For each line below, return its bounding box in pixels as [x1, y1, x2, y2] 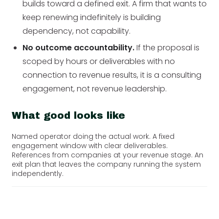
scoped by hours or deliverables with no [22, 55, 175, 67]
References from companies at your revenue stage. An [12, 150, 203, 160]
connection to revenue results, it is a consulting [22, 69, 202, 81]
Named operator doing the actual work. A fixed [12, 131, 175, 141]
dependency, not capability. [22, 25, 131, 37]
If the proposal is [134, 42, 200, 53]
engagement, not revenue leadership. [22, 83, 167, 94]
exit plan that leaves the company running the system [12, 159, 201, 169]
